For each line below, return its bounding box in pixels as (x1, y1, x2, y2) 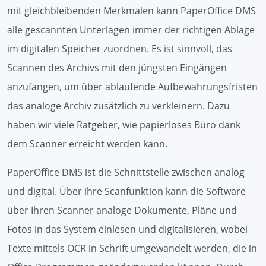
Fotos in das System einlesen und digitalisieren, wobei (7, 222, 248, 236)
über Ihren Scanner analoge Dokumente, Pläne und (7, 203, 237, 217)
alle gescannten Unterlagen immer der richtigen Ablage (7, 23, 255, 36)
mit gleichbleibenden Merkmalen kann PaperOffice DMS (7, 4, 256, 17)
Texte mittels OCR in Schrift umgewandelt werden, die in (7, 241, 257, 255)
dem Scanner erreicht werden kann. (7, 137, 167, 150)
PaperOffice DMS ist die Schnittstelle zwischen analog (7, 165, 245, 179)
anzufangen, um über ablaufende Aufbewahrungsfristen (7, 80, 258, 93)
